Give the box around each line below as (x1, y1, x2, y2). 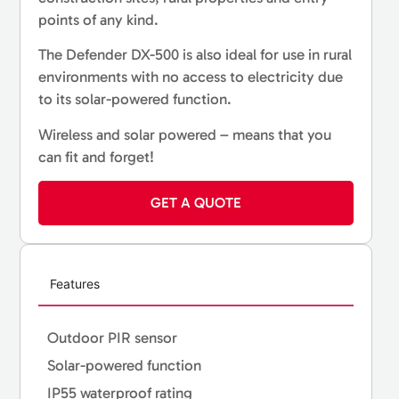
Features (50, 275, 101, 291)
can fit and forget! (38, 147, 155, 166)
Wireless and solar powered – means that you (38, 125, 332, 143)
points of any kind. (38, 11, 159, 28)
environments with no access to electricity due (38, 68, 344, 86)
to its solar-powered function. (38, 90, 232, 109)
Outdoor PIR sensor (47, 328, 178, 346)
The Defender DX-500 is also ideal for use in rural (38, 45, 353, 64)
